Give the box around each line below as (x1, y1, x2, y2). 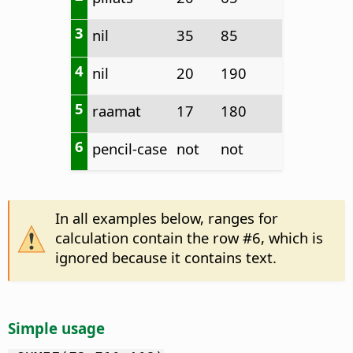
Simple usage (8, 318, 105, 339)
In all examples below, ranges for (54, 208, 278, 229)
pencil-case (91, 139, 167, 159)
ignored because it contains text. (54, 247, 277, 268)
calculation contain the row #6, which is (54, 228, 323, 248)
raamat (91, 101, 141, 121)
